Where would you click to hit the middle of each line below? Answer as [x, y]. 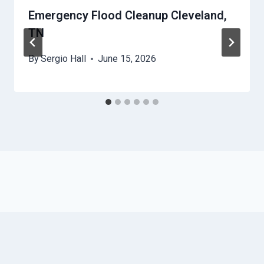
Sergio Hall [64, 59]
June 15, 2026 [127, 59]
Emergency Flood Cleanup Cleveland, [128, 16]
